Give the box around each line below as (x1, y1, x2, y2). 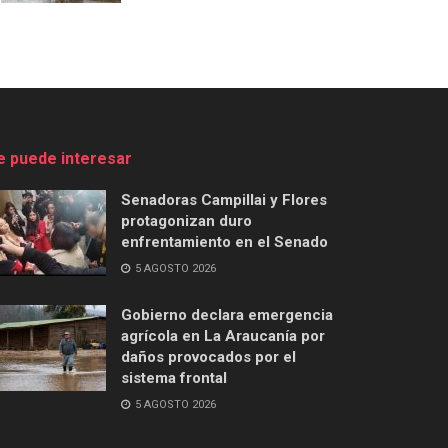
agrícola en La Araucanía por (121, 327, 325, 345)
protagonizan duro (121, 212, 252, 230)
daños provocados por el (121, 348, 296, 366)
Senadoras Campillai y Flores (121, 191, 327, 209)
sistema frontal (121, 369, 227, 387)
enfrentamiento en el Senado (121, 233, 328, 251)
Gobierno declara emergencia (121, 306, 333, 324)
